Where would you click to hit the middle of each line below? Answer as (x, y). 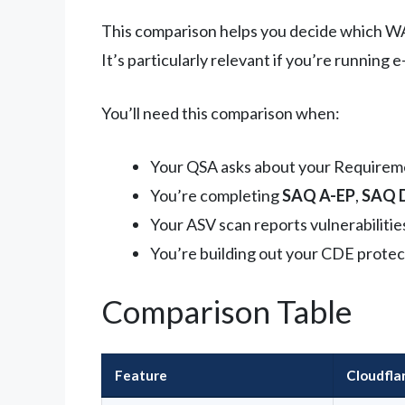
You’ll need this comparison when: (221, 113)
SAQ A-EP (319, 195)
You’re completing (216, 195)
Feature (141, 375)
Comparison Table (226, 311)
